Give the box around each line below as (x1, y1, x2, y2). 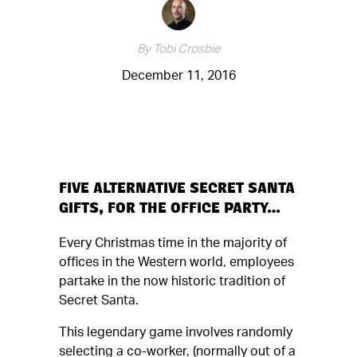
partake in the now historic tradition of (59, 275, 285, 288)
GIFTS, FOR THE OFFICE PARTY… (59, 198, 280, 224)
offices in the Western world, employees (59, 256, 294, 269)
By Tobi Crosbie (136, 43, 221, 55)
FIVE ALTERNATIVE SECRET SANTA (59, 178, 295, 204)
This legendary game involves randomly (59, 326, 292, 339)
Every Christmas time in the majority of (59, 237, 287, 249)
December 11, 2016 (121, 69, 236, 82)
